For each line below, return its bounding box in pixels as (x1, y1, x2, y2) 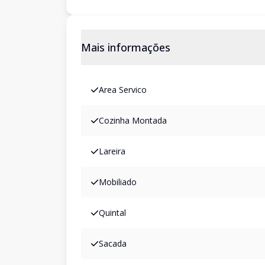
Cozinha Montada (99, 115, 167, 126)
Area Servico (99, 84, 147, 95)
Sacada (99, 238, 127, 249)
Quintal (99, 207, 126, 218)
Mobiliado (99, 176, 137, 188)
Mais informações (81, 40, 170, 54)
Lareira (99, 146, 125, 157)
